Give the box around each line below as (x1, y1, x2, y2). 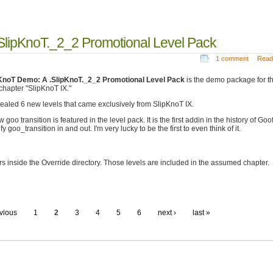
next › (157, 208, 176, 217)
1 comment (215, 54, 249, 62)
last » (192, 208, 210, 217)
